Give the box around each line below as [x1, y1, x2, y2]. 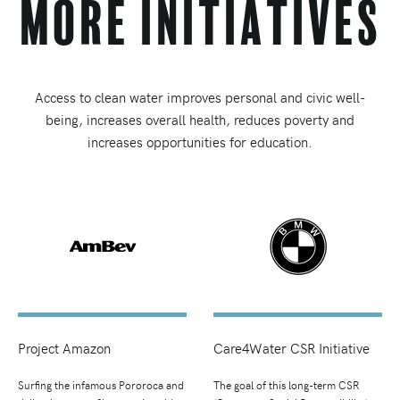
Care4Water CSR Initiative [213, 338, 370, 357]
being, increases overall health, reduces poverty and [46, 111, 354, 129]
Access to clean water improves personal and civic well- [35, 88, 365, 106]
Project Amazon [18, 338, 111, 357]
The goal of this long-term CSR [213, 377, 359, 392]
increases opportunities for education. [87, 133, 312, 151]
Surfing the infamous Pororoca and [18, 377, 184, 392]
